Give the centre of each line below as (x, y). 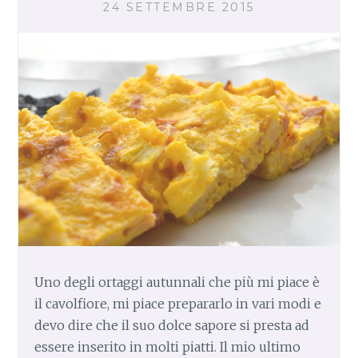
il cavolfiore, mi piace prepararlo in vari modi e (178, 303)
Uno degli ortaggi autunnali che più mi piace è (177, 282)
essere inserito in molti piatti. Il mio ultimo (168, 346)
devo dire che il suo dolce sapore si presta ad (172, 325)
